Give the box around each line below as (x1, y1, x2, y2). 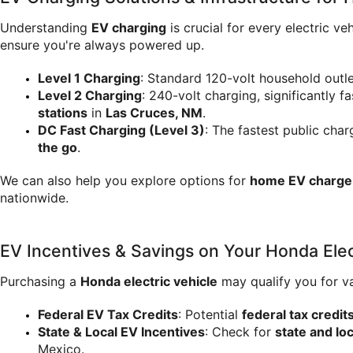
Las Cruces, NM (106, 104, 203, 121)
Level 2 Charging (38, 87, 142, 103)
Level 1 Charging (38, 69, 140, 86)
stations (38, 104, 87, 121)
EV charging (91, 19, 166, 35)
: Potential (178, 306, 242, 322)
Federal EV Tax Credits (38, 306, 178, 322)
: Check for (205, 323, 275, 340)
